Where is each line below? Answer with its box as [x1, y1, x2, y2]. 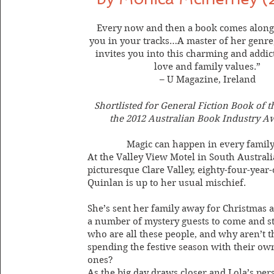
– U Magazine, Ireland [159, 74, 256, 85]
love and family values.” [154, 61, 261, 72]
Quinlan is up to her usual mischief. [87, 177, 246, 188]
